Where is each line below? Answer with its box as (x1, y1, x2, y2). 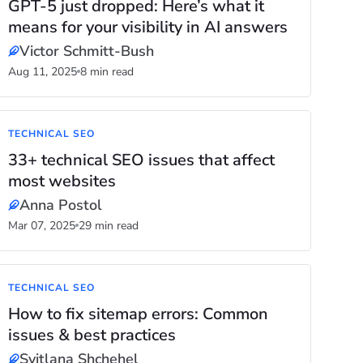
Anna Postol (19, 195, 103, 215)
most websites (8, 170, 117, 192)
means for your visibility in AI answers (8, 16, 288, 38)
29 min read (79, 218, 139, 233)
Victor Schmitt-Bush (19, 41, 155, 61)
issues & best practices (8, 324, 177, 346)
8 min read (80, 64, 135, 79)
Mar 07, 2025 (8, 218, 76, 233)
